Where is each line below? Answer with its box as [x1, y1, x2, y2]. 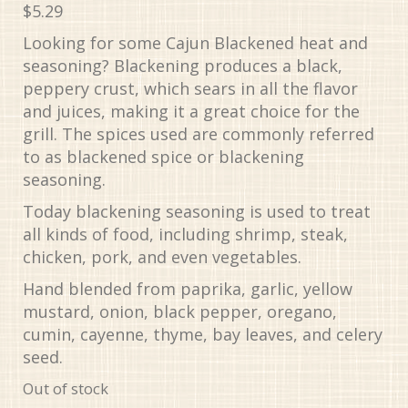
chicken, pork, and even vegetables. [23, 245, 301, 268]
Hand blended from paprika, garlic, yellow [23, 277, 352, 300]
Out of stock [23, 377, 108, 399]
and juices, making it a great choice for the [23, 99, 360, 122]
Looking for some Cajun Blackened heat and [23, 31, 368, 54]
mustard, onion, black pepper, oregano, [23, 300, 337, 322]
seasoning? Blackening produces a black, [23, 54, 342, 76]
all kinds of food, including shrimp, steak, [23, 222, 348, 245]
